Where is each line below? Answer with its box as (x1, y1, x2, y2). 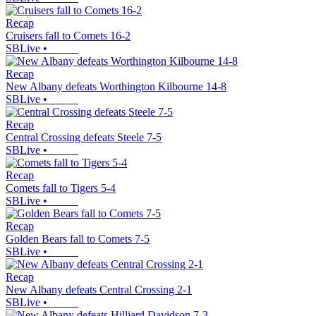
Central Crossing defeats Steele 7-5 (6, 131, 162, 144)
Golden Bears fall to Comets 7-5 (6, 233, 150, 245)
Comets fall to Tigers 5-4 (6, 182, 116, 195)
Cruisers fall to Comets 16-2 (6, 30, 130, 42)
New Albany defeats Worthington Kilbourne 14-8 (6, 80, 226, 93)
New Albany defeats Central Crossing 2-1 (6, 284, 192, 296)
